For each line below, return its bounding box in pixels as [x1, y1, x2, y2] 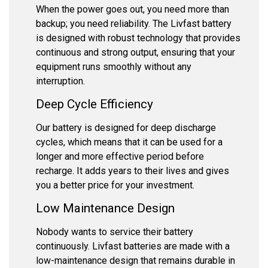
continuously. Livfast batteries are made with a [36, 240, 230, 252]
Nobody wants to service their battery [36, 226, 193, 238]
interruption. [36, 75, 85, 87]
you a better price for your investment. [36, 179, 194, 191]
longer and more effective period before [36, 150, 204, 162]
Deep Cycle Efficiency [36, 96, 153, 111]
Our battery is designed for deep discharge [36, 121, 216, 133]
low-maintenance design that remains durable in [36, 255, 235, 267]
